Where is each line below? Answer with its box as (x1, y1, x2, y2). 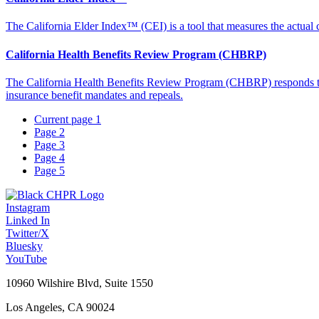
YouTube (6, 252, 47, 265)
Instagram (6, 201, 50, 214)
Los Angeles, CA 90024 (6, 300, 115, 313)
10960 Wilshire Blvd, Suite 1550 (6, 276, 153, 289)
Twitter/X (6, 226, 49, 239)
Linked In (6, 214, 50, 226)
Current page (34, 113, 95, 125)
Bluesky (6, 239, 43, 252)
